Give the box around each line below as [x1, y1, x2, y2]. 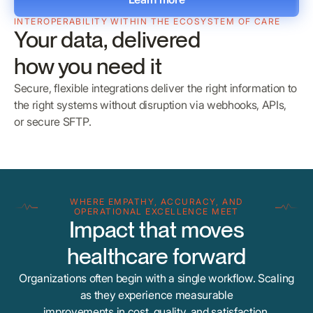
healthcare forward [66, 242, 247, 270]
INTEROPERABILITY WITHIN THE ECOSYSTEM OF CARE [14, 16, 281, 27]
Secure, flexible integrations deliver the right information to [14, 81, 298, 96]
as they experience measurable [80, 288, 233, 303]
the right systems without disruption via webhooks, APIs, [14, 98, 287, 112]
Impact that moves [68, 216, 245, 244]
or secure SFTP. [14, 115, 92, 129]
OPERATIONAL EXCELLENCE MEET [74, 206, 239, 217]
